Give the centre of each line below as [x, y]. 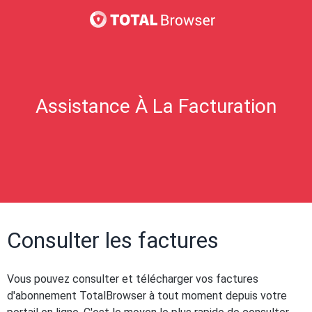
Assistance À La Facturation [156, 106]
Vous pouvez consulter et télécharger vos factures [133, 279]
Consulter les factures [113, 240]
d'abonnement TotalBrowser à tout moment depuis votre [147, 296]
